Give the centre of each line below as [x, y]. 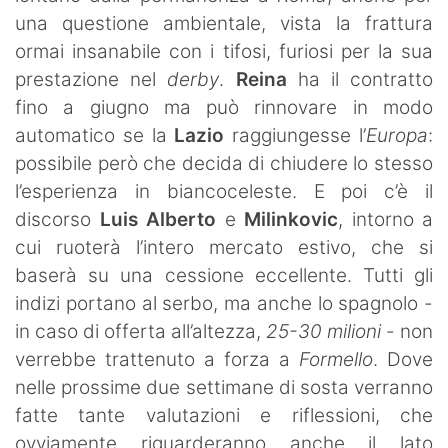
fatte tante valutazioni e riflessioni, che [224, 415]
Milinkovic [291, 219]
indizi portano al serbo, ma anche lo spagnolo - [224, 303]
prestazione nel [91, 79]
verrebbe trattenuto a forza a [157, 359]
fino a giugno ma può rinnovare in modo [224, 107]
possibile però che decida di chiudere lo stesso [224, 163]
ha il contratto [360, 79]
